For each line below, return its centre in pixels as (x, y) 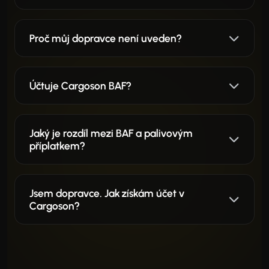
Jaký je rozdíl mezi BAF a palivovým (111, 133)
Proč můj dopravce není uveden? (105, 38)
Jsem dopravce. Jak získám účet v (107, 193)
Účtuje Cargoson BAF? (80, 85)
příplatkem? (57, 145)
